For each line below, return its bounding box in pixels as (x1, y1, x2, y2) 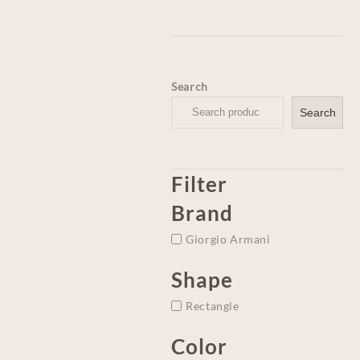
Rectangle (186, 298, 239, 313)
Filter (171, 171, 228, 198)
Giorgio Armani (186, 232, 271, 247)
